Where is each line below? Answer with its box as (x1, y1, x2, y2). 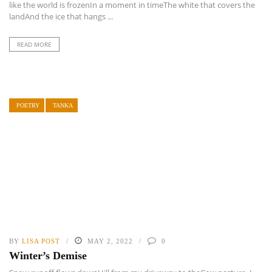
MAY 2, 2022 (87, 237, 133, 245)
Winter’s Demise (9, 250, 87, 262)
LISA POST (22, 237, 60, 245)
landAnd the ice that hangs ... (9, 10, 113, 22)
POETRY (16, 101, 39, 109)
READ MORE (17, 39, 52, 49)
